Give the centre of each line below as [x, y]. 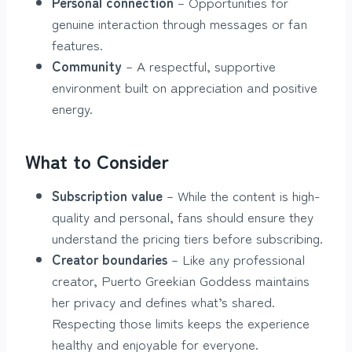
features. [77, 44]
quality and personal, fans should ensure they [183, 216]
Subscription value [107, 195]
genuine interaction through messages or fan [180, 23]
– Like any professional [236, 258]
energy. [72, 108]
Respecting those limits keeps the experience [181, 322]
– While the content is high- [242, 195]
